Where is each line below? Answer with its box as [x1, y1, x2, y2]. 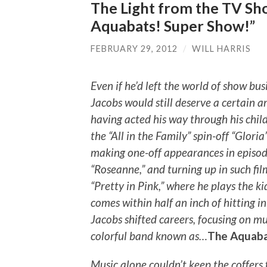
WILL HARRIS [192, 43, 251, 54]
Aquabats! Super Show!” [91, 16, 255, 35]
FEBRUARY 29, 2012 [91, 43, 178, 54]
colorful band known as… [91, 229, 207, 243]
